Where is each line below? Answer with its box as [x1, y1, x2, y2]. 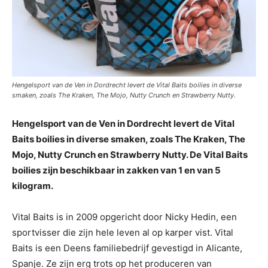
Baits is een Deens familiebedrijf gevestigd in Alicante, [12, 242, 242, 254]
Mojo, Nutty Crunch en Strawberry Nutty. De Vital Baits [12, 148, 248, 160]
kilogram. [12, 179, 53, 191]
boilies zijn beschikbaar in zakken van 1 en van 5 [12, 164, 221, 176]
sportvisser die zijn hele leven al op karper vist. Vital [12, 226, 233, 238]
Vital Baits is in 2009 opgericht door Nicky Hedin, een [12, 211, 237, 223]
